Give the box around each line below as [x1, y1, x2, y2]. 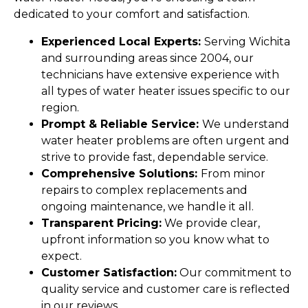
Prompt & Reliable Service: [41, 117, 202, 131]
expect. [41, 249, 82, 263]
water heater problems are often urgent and [41, 133, 289, 147]
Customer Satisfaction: [41, 265, 177, 279]
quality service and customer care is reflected [41, 282, 290, 296]
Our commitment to [177, 265, 291, 279]
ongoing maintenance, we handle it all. [41, 199, 254, 213]
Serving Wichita [204, 34, 290, 48]
